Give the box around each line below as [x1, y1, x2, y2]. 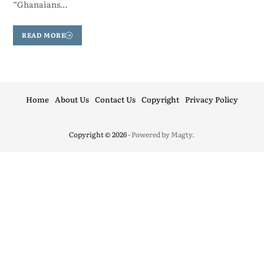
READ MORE [22, 30, 66, 40]
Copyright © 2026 [69, 128, 127, 140]
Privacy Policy [184, 93, 238, 105]
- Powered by [127, 128, 171, 140]
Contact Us [94, 93, 136, 105]
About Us [54, 93, 89, 105]
